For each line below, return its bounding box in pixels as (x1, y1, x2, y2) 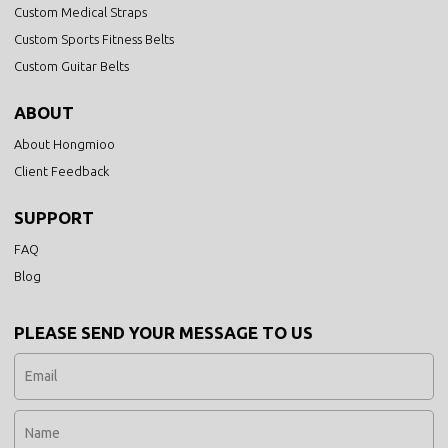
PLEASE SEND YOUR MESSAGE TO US (14, 323, 314, 343)
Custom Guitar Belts (14, 58, 130, 73)
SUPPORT (14, 208, 95, 228)
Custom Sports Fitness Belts (14, 31, 175, 46)
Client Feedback (14, 164, 110, 179)
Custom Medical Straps (14, 4, 148, 19)
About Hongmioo (14, 137, 116, 152)
